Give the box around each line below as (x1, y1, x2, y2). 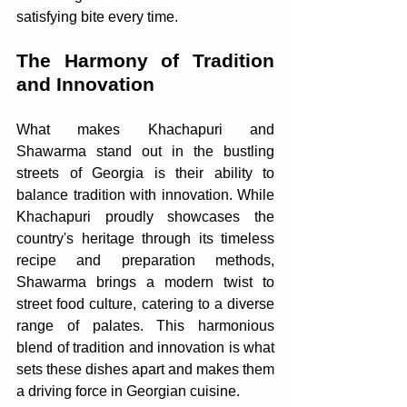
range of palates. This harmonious (16, 318, 274, 333)
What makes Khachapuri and (16, 122, 274, 137)
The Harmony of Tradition (16, 50, 274, 71)
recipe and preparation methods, (16, 253, 274, 268)
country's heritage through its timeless (16, 231, 274, 246)
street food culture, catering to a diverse (16, 296, 274, 312)
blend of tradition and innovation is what (16, 340, 274, 355)
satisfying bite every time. (16, 9, 178, 25)
